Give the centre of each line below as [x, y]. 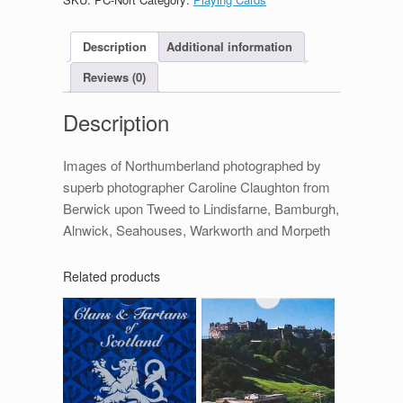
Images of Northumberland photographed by [192, 165]
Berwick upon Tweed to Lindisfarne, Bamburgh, [201, 208]
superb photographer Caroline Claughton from [197, 186]
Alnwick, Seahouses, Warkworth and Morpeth [197, 229]
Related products [112, 276]
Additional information [229, 47]
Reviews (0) [114, 77]
